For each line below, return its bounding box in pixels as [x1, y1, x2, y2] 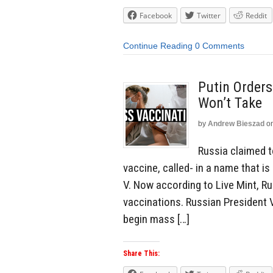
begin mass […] [123, 211, 190, 226]
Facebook [140, 10, 172, 21]
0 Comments [195, 41, 244, 51]
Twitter [197, 10, 221, 21]
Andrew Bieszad [208, 119, 264, 128]
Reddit [246, 10, 267, 21]
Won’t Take [198, 94, 262, 112]
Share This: [123, 249, 160, 258]
